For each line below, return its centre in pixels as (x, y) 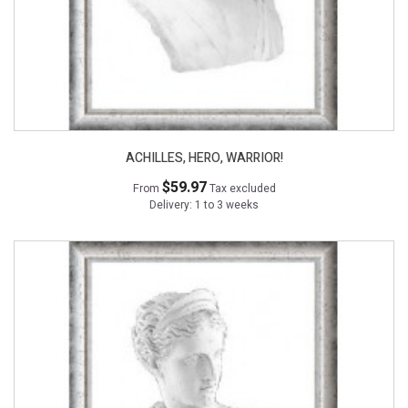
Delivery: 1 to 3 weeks (204, 205)
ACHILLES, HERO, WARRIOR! (204, 158)
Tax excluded (242, 189)
